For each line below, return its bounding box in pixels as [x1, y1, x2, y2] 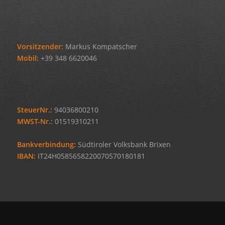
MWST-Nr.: [17, 117, 53, 127]
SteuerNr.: [17, 105, 52, 115]
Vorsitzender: [17, 42, 63, 52]
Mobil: [17, 53, 39, 63]
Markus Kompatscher [63, 42, 137, 52]
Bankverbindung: [17, 140, 76, 150]
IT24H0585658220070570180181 [35, 151, 145, 161]
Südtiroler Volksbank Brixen [75, 140, 171, 150]
